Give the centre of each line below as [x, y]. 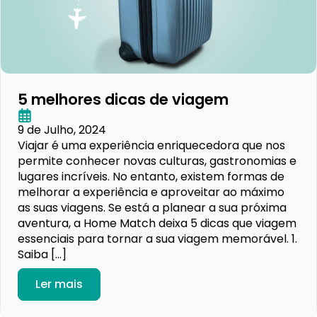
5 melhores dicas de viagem [123, 100]
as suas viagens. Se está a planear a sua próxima [152, 208]
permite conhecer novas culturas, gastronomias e [157, 161]
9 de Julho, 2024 [62, 130]
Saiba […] [42, 255]
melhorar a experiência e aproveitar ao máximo [151, 192]
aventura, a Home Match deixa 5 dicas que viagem [157, 224]
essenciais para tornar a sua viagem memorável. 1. [157, 239]
